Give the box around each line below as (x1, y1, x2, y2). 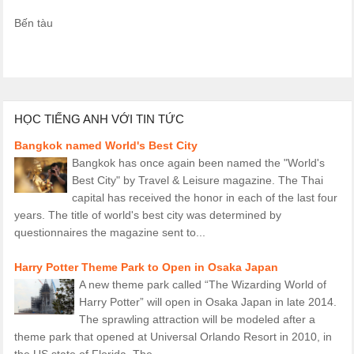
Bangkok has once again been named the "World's (71, 156, 325, 169)
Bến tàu (13, 17, 53, 30)
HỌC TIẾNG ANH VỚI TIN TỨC (13, 112, 184, 126)
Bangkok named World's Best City (13, 139, 198, 152)
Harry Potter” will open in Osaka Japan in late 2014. (78, 296, 337, 308)
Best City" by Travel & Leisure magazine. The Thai (71, 174, 323, 186)
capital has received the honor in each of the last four (71, 191, 337, 204)
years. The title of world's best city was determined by (13, 209, 281, 221)
